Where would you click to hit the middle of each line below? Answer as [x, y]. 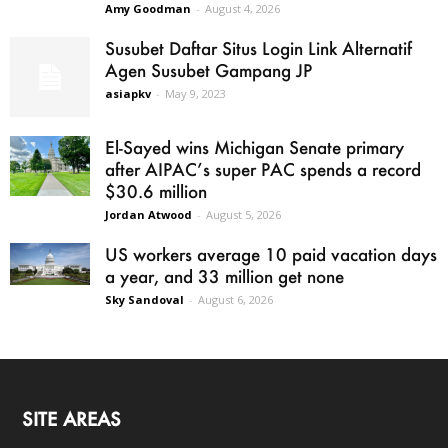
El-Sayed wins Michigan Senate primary [254, 147]
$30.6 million [156, 191]
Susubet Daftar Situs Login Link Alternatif [258, 48]
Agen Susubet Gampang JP [208, 70]
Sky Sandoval [144, 300]
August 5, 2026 [243, 215]
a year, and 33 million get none [224, 276]
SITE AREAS [71, 419]
